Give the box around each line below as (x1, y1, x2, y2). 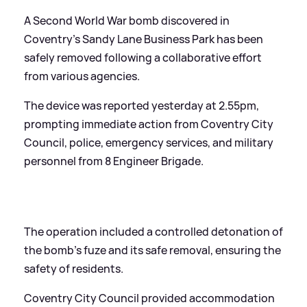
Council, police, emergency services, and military (24, 134, 273, 150)
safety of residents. (24, 260, 123, 276)
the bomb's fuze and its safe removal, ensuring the (24, 242, 281, 258)
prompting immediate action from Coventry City (24, 116, 273, 132)
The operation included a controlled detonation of (24, 223, 283, 239)
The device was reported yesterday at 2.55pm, (24, 97, 259, 113)
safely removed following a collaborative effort (24, 49, 262, 65)
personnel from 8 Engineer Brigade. (24, 153, 204, 169)
